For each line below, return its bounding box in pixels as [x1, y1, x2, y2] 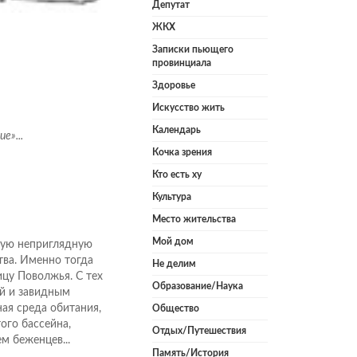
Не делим [152, 259, 196, 269]
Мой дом [152, 237, 194, 247]
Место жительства [152, 214, 236, 225]
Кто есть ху [152, 170, 202, 180]
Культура [152, 192, 191, 202]
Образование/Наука [152, 281, 243, 292]
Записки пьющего [152, 45, 233, 55]
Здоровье [152, 80, 195, 91]
